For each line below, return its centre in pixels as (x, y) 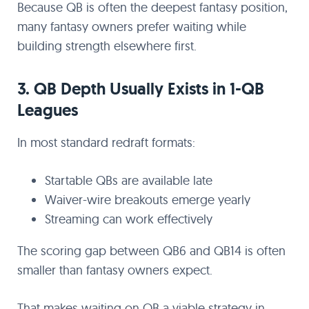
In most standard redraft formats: (106, 142)
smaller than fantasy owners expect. (115, 270)
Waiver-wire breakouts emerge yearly (148, 200)
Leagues (48, 110)
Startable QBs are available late (129, 180)
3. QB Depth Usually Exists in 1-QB (141, 89)
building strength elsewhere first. (107, 46)
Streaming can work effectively (129, 219)
